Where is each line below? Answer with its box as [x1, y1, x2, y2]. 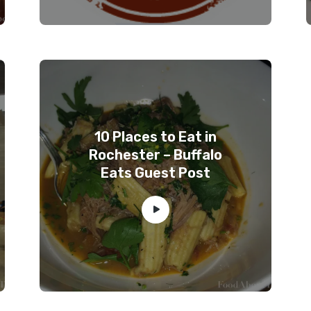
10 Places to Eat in [94, 128, 217, 145]
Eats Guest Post [101, 165, 210, 181]
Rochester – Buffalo [89, 146, 222, 163]
